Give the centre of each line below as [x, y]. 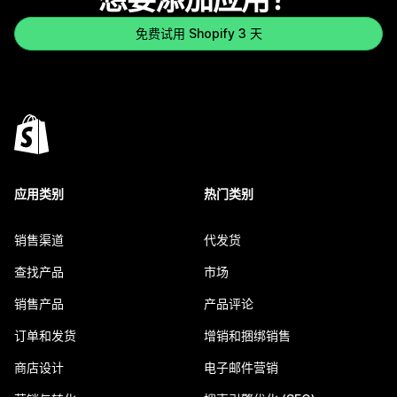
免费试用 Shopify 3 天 [198, 34]
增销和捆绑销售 [247, 336]
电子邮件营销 [241, 368]
